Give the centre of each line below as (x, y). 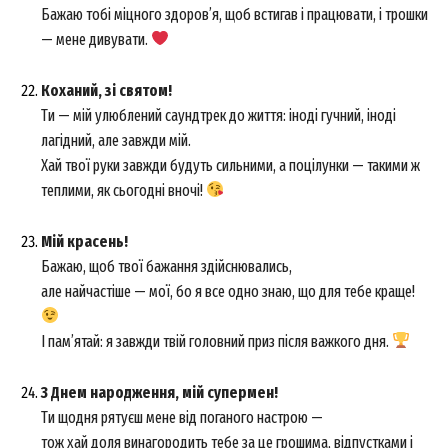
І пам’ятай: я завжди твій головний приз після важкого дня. (216, 341)
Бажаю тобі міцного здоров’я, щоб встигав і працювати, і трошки (234, 14)
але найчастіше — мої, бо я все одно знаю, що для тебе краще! (228, 291)
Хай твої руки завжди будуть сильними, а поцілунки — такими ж (230, 165)
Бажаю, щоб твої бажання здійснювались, (166, 266)
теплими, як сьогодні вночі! (123, 190)
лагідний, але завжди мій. (116, 140)
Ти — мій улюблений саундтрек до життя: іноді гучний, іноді (218, 115)
